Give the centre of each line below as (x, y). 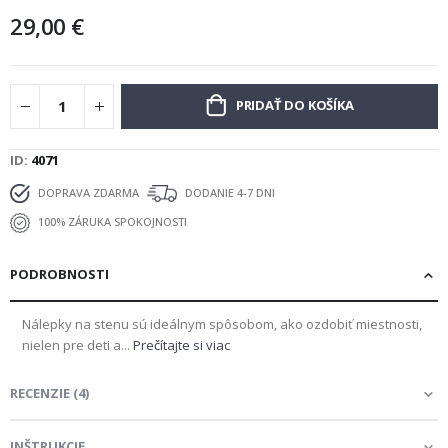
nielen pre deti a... (77, 344)
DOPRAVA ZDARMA (87, 192)
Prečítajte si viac (181, 344)
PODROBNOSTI (59, 273)
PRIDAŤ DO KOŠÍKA (294, 104)
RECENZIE (40, 392)
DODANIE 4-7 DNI (228, 192)
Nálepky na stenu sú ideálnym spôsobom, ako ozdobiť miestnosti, (222, 323)
